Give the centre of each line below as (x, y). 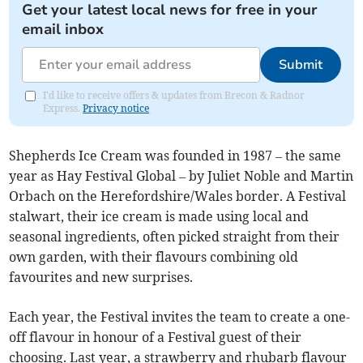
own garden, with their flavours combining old (154, 257)
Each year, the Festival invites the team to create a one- (180, 317)
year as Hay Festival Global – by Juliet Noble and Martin (181, 176)
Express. (63, 109)
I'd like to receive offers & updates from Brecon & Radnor (174, 96)
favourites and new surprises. (103, 278)
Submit (300, 65)
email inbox (63, 30)
